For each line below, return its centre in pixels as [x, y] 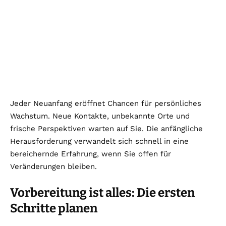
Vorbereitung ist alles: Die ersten [102, 193]
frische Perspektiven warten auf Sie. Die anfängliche [106, 129]
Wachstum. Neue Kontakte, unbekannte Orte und [100, 116]
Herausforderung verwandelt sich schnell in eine [99, 142]
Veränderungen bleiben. [53, 167]
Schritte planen [54, 209]
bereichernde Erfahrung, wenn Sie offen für [91, 154]
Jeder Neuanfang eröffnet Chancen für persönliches [106, 104]
